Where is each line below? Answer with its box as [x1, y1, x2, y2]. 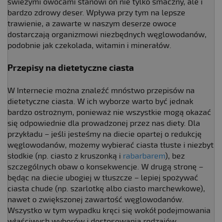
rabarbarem [123, 151, 165, 161]
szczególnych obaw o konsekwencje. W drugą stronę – [7, 162, 203, 172]
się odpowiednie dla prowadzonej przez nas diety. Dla [7, 118, 200, 128]
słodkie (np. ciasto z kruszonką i [7, 151, 123, 161]
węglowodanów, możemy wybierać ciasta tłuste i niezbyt [7, 140, 214, 150]
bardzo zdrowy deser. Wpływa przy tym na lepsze [7, 7, 185, 18]
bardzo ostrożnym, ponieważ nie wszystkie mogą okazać [7, 107, 211, 117]
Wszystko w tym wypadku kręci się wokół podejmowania [7, 205, 211, 216]
